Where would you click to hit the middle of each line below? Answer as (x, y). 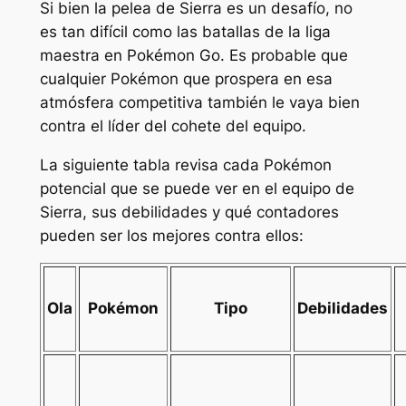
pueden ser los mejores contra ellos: (171, 235)
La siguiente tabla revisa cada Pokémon (185, 164)
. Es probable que (284, 55)
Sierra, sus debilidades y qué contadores (189, 212)
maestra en (83, 55)
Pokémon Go (173, 55)
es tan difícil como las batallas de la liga (185, 31)
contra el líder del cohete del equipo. (173, 126)
